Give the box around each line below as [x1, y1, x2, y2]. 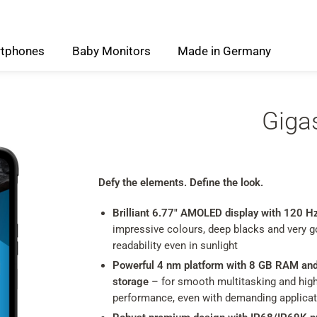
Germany [223, 44, 271, 58]
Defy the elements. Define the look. [98, 176, 263, 189]
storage [113, 275, 149, 288]
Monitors [102, 44, 151, 58]
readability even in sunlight [113, 239, 238, 252]
